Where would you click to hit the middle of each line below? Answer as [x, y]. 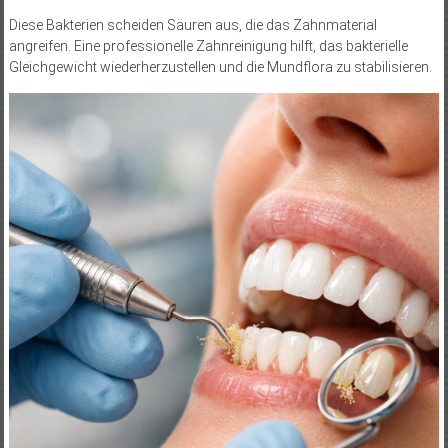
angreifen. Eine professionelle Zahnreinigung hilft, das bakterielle [208, 45]
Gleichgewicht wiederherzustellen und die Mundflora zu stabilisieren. [220, 66]
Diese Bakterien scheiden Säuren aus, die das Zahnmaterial [192, 24]
